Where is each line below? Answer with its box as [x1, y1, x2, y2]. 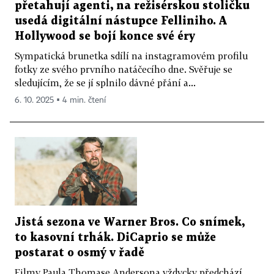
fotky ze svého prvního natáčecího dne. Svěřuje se [15, 63, 232, 75]
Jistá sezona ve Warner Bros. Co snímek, [15, 217, 245, 228]
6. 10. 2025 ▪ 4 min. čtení [15, 95, 106, 105]
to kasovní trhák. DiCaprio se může [15, 232, 216, 243]
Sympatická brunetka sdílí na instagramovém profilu [15, 50, 248, 61]
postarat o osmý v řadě [15, 248, 144, 259]
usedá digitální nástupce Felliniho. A [15, 15, 227, 26]
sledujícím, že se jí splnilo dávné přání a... [15, 76, 196, 88]
